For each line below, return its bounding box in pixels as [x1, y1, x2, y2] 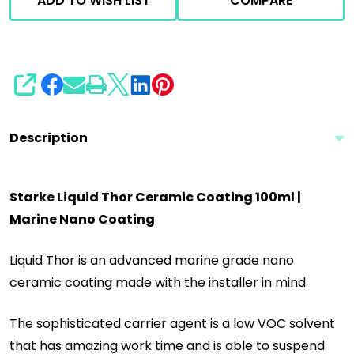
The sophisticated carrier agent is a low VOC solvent [9, 314, 335, 333]
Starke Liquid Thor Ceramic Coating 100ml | [9, 188, 301, 207]
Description [9, 129, 88, 148]
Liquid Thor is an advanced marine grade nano [9, 251, 294, 270]
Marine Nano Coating [9, 210, 155, 229]
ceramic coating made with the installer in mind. [9, 273, 308, 292]
